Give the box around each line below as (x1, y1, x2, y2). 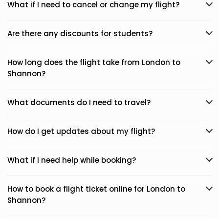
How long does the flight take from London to (7, 57, 180, 67)
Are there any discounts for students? (7, 28, 153, 39)
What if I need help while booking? (7, 155, 136, 165)
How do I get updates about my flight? (7, 126, 155, 136)
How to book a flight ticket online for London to (7, 184, 185, 194)
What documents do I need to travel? (7, 97, 151, 108)
